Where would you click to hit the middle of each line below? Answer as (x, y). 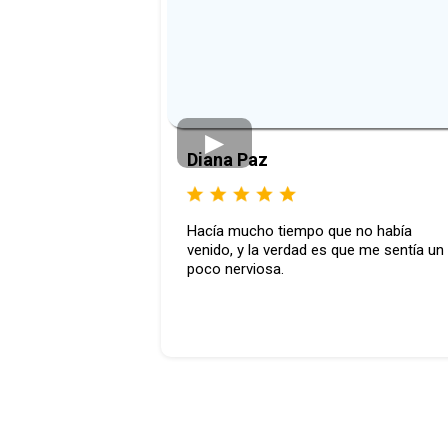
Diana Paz (227, 159)
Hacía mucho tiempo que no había (299, 231)
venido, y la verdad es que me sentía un (315, 250)
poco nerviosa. (235, 269)
